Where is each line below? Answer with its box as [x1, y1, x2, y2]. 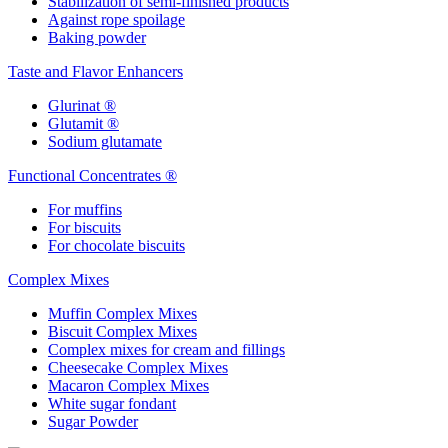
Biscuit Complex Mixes [48, 323, 197, 340]
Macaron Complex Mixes [48, 377, 209, 394]
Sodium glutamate [48, 133, 162, 150]
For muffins [48, 201, 122, 218]
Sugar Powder [48, 413, 138, 430]
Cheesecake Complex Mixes [48, 359, 228, 376]
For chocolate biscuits [48, 237, 185, 254]
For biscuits [48, 219, 121, 236]
